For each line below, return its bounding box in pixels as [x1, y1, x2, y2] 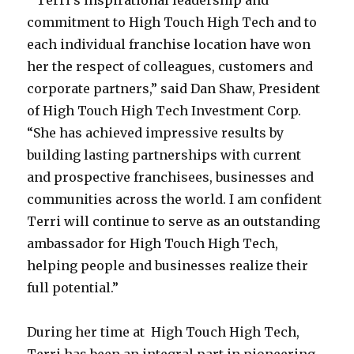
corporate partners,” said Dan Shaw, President [27, 81, 321, 96]
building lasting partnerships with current [27, 147, 302, 163]
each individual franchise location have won [27, 36, 311, 52]
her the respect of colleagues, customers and [27, 58, 314, 74]
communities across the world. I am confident [27, 191, 322, 207]
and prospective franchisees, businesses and [27, 169, 314, 185]
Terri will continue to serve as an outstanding [27, 213, 321, 229]
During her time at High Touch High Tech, [27, 324, 300, 340]
